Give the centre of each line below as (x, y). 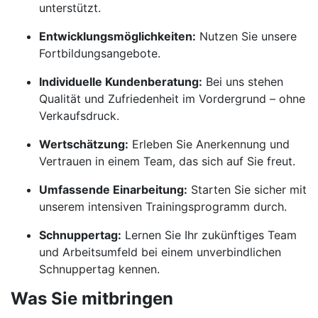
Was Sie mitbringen (92, 298)
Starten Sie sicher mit (247, 190)
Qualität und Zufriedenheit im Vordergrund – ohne (172, 99)
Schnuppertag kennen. (99, 269)
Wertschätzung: (84, 144)
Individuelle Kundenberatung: (121, 82)
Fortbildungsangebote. (100, 53)
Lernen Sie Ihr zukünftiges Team (209, 235)
